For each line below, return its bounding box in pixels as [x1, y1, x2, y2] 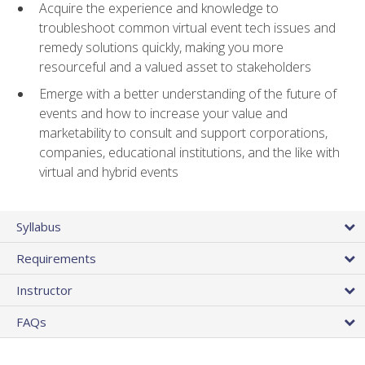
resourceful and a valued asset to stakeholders [39, 58, 311, 77]
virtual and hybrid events [39, 162, 178, 181]
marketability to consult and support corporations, [39, 123, 328, 142]
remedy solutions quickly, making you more [39, 38, 284, 57]
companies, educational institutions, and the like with [39, 143, 340, 161]
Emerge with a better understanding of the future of [39, 84, 336, 103]
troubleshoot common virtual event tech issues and [39, 19, 336, 37]
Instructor [16, 282, 73, 299]
